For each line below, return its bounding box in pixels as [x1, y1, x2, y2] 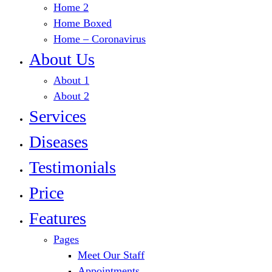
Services [29, 107, 86, 126]
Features [29, 209, 86, 228]
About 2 [53, 90, 89, 103]
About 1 [53, 74, 89, 87]
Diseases [29, 132, 88, 152]
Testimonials [29, 158, 116, 177]
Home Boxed [53, 17, 112, 30]
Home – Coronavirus [53, 33, 146, 46]
